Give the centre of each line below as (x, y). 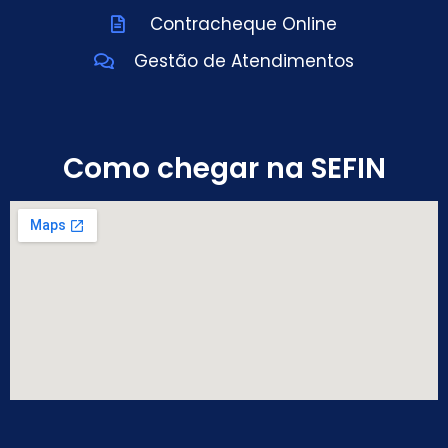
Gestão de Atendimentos (243, 60)
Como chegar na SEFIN (224, 168)
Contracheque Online (244, 23)
